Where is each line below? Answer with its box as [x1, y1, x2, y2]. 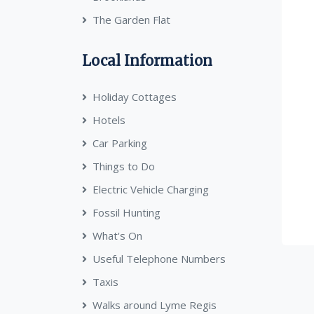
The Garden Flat [93, 13, 170, 27]
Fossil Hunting [93, 205, 161, 219]
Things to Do [93, 159, 155, 173]
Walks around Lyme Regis [93, 298, 217, 312]
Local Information [82, 52, 212, 69]
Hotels [93, 113, 125, 127]
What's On [93, 228, 142, 243]
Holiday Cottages [93, 90, 177, 104]
